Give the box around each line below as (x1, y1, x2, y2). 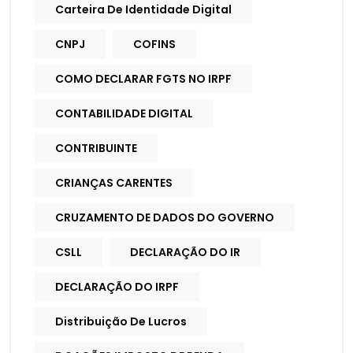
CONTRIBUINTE (55, 140, 137, 157)
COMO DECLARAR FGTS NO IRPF (55, 71, 232, 87)
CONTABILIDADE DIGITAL (55, 106, 193, 122)
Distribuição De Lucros (55, 314, 187, 330)
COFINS (133, 36, 176, 53)
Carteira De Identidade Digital (55, 2, 232, 18)
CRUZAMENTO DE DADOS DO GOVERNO (55, 210, 274, 226)
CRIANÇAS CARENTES (55, 175, 173, 191)
